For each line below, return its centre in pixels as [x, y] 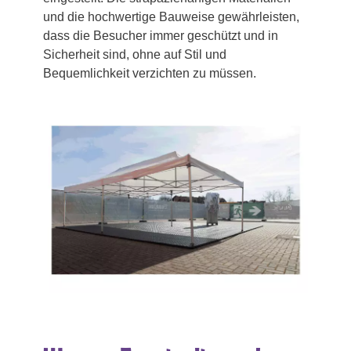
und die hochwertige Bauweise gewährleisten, [171, 16]
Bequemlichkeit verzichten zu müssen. [150, 73]
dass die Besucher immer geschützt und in [161, 35]
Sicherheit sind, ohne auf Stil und [135, 54]
